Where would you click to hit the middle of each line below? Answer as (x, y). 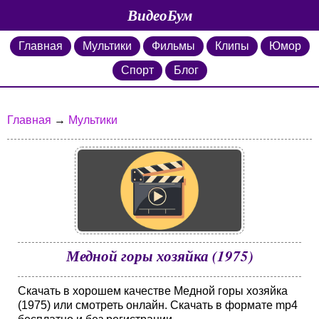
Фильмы (173, 46)
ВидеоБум (159, 15)
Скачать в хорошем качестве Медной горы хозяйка (153, 291)
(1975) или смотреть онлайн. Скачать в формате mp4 (158, 305)
